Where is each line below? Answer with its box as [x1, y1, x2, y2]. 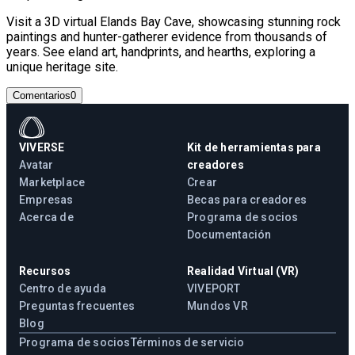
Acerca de [19, 210, 74, 223]
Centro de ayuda [19, 281, 106, 295]
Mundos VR [187, 299, 248, 312]
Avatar [19, 158, 54, 171]
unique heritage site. [6, 59, 118, 74]
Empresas [19, 193, 74, 206]
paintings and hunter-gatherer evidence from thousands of [6, 29, 327, 44]
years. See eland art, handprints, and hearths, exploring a [6, 44, 315, 59]
